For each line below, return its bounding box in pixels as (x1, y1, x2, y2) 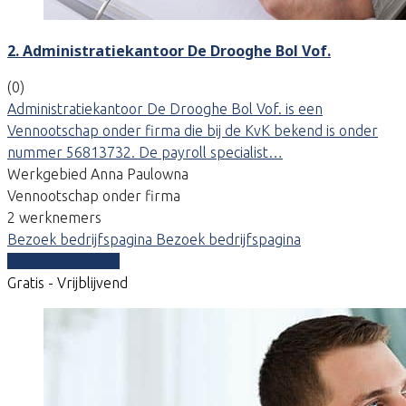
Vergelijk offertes (7, 252, 120, 269)
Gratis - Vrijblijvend (7, 274, 128, 291)
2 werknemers (7, 208, 101, 226)
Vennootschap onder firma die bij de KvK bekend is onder (7, 121, 378, 139)
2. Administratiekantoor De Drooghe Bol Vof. (7, 40, 331, 61)
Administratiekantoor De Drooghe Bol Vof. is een (7, 100, 323, 117)
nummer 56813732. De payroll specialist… (7, 143, 283, 160)
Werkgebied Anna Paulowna (7, 165, 188, 182)
